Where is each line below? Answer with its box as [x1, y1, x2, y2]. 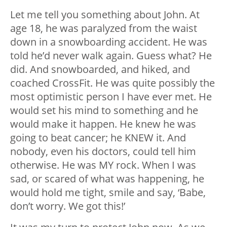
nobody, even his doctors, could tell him [10, 144, 196, 158]
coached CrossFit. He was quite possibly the [10, 75, 215, 90]
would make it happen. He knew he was [10, 117, 196, 131]
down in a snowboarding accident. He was [10, 34, 207, 49]
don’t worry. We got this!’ [10, 199, 125, 213]
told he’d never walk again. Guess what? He [10, 48, 212, 62]
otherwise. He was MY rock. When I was [10, 158, 196, 172]
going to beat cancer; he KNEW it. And [10, 130, 186, 144]
